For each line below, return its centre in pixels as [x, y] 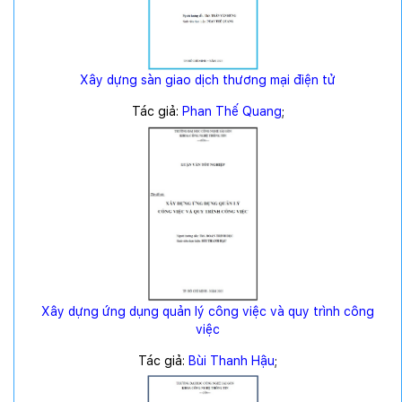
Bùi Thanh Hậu [232, 360]
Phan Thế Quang [232, 112]
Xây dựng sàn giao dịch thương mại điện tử [208, 80]
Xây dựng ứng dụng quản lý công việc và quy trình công [208, 311]
